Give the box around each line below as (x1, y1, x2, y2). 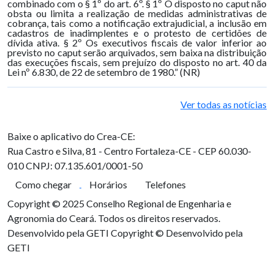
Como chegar (15, 179, 72, 190)
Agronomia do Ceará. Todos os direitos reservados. (7, 212, 220, 224)
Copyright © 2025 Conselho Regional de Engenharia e (7, 198, 231, 209)
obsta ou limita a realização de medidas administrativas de (7, 7, 267, 19)
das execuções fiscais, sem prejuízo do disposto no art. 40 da (7, 56, 267, 68)
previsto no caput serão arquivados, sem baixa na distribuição (7, 46, 267, 58)
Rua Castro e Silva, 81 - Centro (7, 145, 133, 157)
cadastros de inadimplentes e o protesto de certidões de (7, 27, 267, 39)
